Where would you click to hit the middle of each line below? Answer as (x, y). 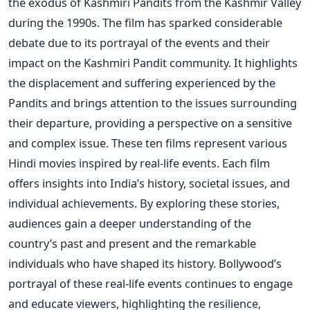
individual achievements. (74, 203)
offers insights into (59, 183)
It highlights (266, 63)
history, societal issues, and (217, 183)
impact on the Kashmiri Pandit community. (121, 63)
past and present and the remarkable (157, 244)
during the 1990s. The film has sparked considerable (145, 23)
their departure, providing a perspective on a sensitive (150, 123)
